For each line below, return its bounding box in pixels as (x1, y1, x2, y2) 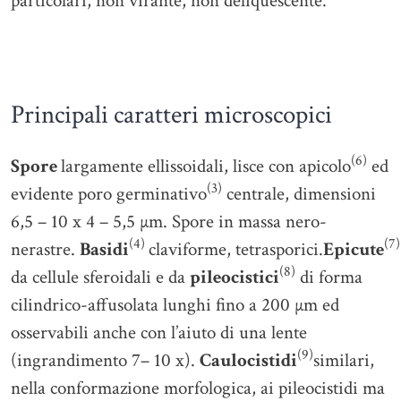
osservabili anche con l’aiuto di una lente (11, 320, 307, 345)
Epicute (323, 236, 384, 261)
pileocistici (190, 264, 279, 289)
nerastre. (11, 236, 80, 261)
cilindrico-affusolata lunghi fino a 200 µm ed (11, 292, 339, 317)
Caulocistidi (200, 347, 297, 372)
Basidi (80, 236, 129, 261)
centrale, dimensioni (222, 181, 376, 206)
